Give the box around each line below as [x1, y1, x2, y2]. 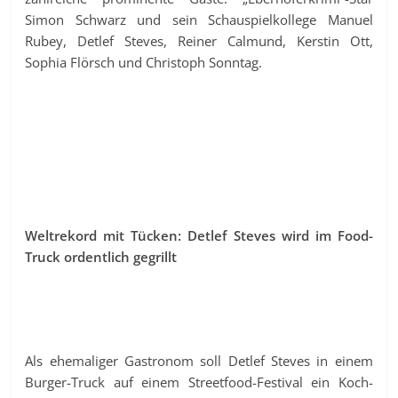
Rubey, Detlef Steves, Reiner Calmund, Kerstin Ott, [25, 31, 373, 50]
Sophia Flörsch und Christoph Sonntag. [25, 52, 263, 71]
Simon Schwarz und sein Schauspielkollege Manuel [25, 10, 373, 28]
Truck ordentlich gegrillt [25, 247, 178, 266]
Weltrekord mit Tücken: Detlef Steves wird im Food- [25, 226, 373, 244]
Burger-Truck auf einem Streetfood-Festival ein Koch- [25, 372, 373, 391]
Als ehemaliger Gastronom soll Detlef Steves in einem [25, 351, 373, 370]
